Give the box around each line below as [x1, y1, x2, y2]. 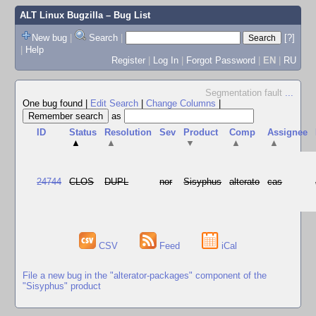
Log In [152, 54, 178, 66]
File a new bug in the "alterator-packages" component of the [23, 269, 267, 281]
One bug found [23, 98, 85, 109]
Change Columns [146, 98, 216, 109]
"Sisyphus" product [23, 280, 101, 291]
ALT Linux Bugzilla [19, 10, 103, 20]
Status [69, 127, 97, 138]
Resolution [104, 127, 152, 138]
